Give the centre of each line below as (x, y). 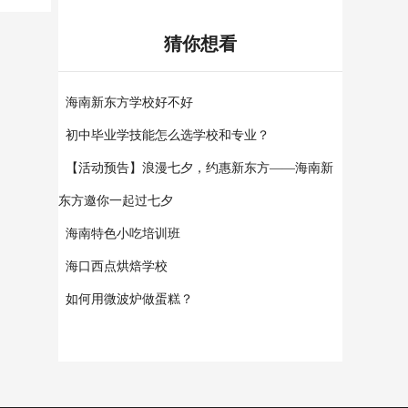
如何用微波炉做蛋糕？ (129, 300)
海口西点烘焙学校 (117, 267)
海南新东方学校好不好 (129, 103)
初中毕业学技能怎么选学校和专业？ (168, 136)
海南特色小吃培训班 (123, 234)
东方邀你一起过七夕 (116, 201)
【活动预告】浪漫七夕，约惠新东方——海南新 (199, 168)
